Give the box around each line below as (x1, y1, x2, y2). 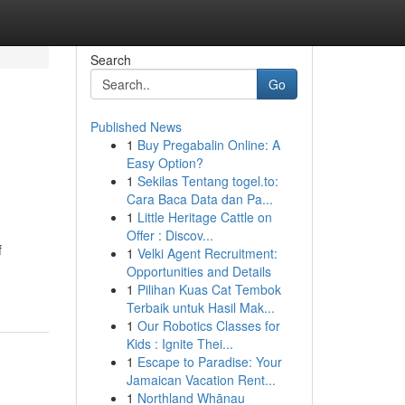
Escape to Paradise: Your (137, 353, 282, 371)
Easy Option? (126, 154, 203, 172)
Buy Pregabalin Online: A (137, 136, 280, 154)
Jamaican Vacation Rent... (126, 371, 276, 389)
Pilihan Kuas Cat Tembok (137, 280, 281, 298)
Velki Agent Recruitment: (137, 244, 278, 262)
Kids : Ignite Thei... (126, 334, 233, 353)
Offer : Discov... (126, 226, 213, 244)
